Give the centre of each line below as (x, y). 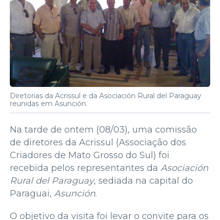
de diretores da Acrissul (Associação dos (98, 143)
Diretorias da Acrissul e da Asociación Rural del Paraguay (106, 96)
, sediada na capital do (143, 181)
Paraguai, (32, 194)
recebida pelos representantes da (85, 168)
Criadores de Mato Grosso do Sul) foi (90, 155)
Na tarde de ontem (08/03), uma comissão (103, 130)
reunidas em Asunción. (49, 104)
